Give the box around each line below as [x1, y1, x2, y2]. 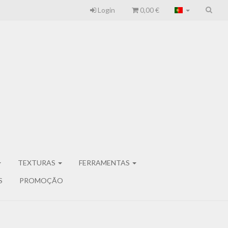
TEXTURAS [18, 158, 57, 167]
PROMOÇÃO [19, 176, 63, 185]
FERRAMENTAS [79, 158, 131, 167]
